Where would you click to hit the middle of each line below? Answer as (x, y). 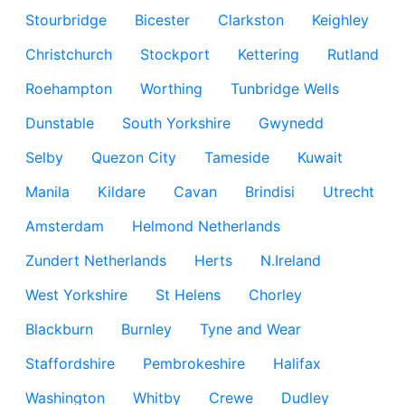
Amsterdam (65, 226)
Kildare (122, 192)
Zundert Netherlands (96, 260)
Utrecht (348, 192)
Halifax (297, 363)
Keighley (340, 20)
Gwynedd (291, 123)
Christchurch (69, 54)
